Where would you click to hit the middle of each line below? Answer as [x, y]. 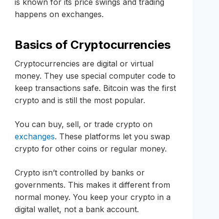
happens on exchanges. [59, 14]
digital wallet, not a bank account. [77, 209]
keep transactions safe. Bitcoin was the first [95, 88]
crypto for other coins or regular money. [91, 148]
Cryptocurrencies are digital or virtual [84, 63]
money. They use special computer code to [95, 76]
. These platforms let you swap [112, 136]
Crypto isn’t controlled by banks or [80, 172]
